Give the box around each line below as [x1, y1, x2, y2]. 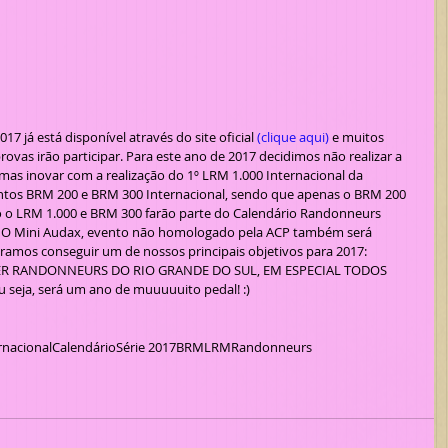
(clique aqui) [257, 127, 329, 146]
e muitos [329, 127, 387, 146]
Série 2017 [116, 337, 176, 356]
